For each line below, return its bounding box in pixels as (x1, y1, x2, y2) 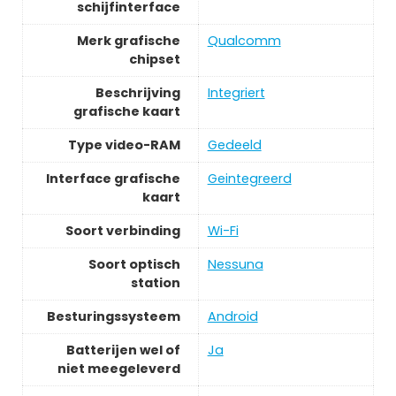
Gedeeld (207, 135, 262, 154)
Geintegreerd (207, 169, 292, 187)
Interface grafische (45, 169, 180, 187)
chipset (128, 49, 180, 68)
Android (207, 307, 258, 325)
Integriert (207, 83, 265, 102)
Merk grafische (76, 31, 180, 49)
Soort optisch (88, 255, 180, 273)
